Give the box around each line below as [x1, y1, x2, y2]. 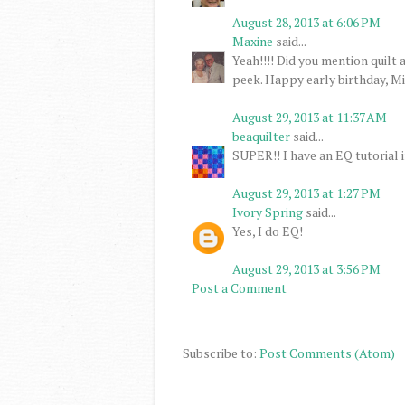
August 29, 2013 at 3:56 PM [232, 259, 381, 278]
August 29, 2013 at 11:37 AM [232, 108, 387, 126]
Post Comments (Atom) [259, 344, 395, 362]
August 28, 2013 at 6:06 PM [232, 13, 381, 31]
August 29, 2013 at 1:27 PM [232, 184, 381, 202]
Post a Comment [192, 278, 287, 297]
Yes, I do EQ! [232, 221, 303, 240]
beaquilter [232, 127, 290, 145]
